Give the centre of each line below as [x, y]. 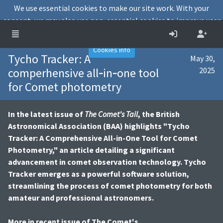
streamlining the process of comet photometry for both [110, 186]
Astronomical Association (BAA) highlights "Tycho [99, 126]
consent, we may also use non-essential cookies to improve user [111, 20]
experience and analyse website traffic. [80, 34]
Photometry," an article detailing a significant [91, 150]
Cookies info [111, 50]
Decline [193, 34]
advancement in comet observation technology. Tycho [107, 162]
